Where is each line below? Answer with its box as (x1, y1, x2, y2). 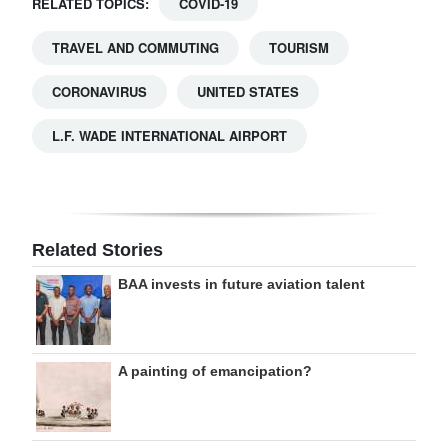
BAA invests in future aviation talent (118, 276, 365, 293)
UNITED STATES (197, 82, 299, 102)
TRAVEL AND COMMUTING (52, 38, 219, 58)
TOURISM (269, 38, 329, 58)
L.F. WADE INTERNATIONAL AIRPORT (52, 126, 287, 146)
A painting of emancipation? (118, 363, 312, 380)
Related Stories (32, 240, 163, 261)
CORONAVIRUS (52, 82, 147, 102)
